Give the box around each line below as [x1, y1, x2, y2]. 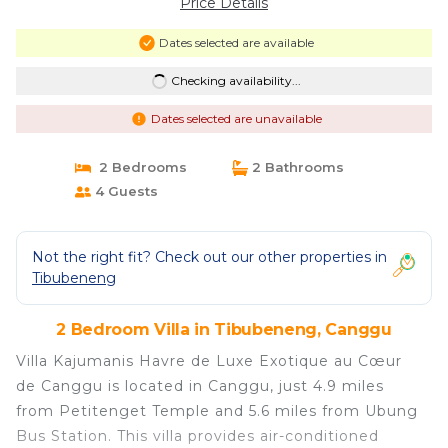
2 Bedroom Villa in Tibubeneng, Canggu [56, 320, 392, 339]
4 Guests [90, 183, 158, 199]
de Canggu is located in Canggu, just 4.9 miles [16, 377, 384, 395]
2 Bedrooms [90, 159, 187, 175]
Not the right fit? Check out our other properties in [32, 248, 387, 266]
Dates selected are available [158, 35, 314, 50]
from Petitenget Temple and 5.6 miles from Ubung [16, 402, 418, 420]
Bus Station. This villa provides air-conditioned [16, 427, 379, 445]
